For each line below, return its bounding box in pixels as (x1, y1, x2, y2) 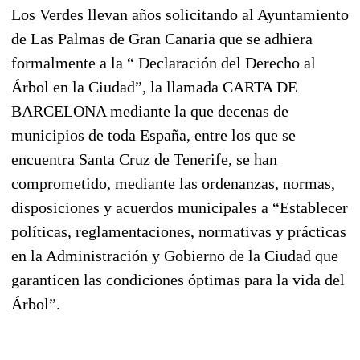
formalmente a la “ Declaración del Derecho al (11, 53, 316, 72)
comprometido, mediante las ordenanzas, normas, (11, 174, 335, 192)
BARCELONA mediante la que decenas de (11, 101, 288, 120)
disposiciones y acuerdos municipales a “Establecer (11, 198, 348, 216)
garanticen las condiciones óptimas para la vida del (11, 270, 345, 288)
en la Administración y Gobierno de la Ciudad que (11, 246, 338, 264)
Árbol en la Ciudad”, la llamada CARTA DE (11, 77, 297, 96)
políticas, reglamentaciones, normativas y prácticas (11, 222, 346, 240)
